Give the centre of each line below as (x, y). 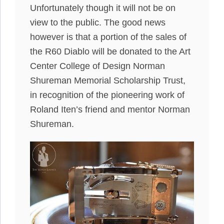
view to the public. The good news (98, 22)
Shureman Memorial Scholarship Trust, (108, 80)
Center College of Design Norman (97, 66)
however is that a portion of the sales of (108, 37)
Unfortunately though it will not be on (103, 8)
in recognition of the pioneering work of (107, 95)
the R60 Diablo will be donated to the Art (110, 51)
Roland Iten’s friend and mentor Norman (110, 109)
